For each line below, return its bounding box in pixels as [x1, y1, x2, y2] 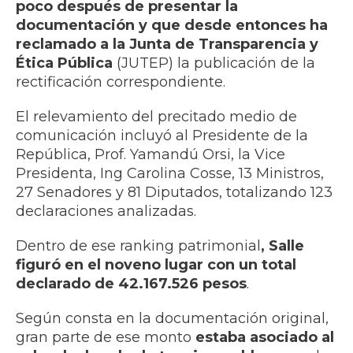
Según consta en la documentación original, [16, 310, 329, 328]
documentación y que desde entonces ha [16, 17, 328, 35]
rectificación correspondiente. [16, 73, 225, 91]
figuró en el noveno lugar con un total [16, 256, 296, 274]
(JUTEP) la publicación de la [113, 54, 315, 72]
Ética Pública [16, 54, 113, 72]
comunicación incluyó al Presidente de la [16, 127, 308, 145]
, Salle [261, 237, 304, 255]
